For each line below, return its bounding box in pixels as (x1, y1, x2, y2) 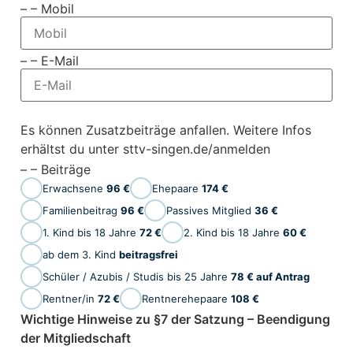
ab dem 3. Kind (42, 247, 119, 261)
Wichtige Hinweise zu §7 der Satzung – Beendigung (20, 311, 330, 328)
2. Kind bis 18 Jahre (183, 225, 283, 239)
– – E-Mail (20, 53, 79, 69)
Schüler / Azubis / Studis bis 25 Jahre (42, 269, 231, 283)
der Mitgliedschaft (20, 330, 131, 347)
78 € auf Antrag (230, 269, 310, 283)
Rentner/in (42, 292, 98, 305)
